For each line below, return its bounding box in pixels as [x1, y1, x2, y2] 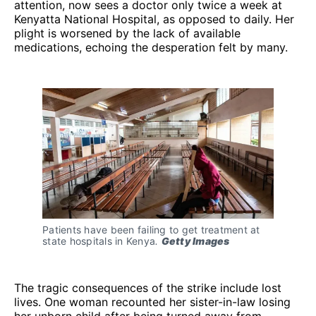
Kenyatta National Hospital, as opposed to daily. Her [14, 11, 294, 26]
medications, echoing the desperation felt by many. [14, 39, 288, 54]
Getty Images [161, 234, 230, 247]
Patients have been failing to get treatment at [42, 223, 260, 236]
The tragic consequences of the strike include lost [14, 280, 281, 295]
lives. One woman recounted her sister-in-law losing [14, 294, 291, 309]
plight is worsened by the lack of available [14, 25, 241, 40]
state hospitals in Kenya [42, 234, 155, 247]
